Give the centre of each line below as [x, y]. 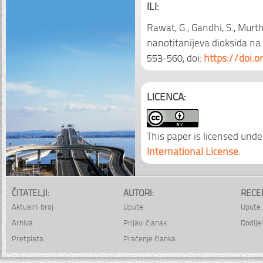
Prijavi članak [145, 222]
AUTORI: [138, 192]
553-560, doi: [175, 57]
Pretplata [28, 238]
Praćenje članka [149, 238]
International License [193, 150]
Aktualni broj [33, 206]
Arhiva [22, 222]
